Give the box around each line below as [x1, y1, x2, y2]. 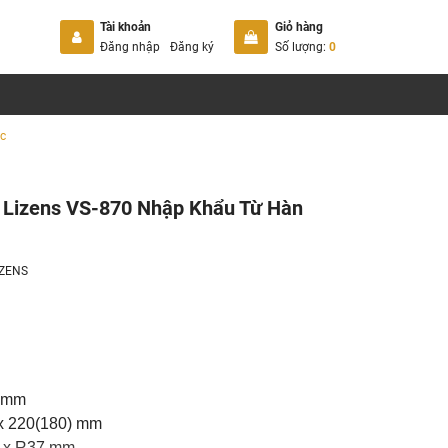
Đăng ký [170, 39, 215, 54]
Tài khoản [100, 19, 152, 34]
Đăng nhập [100, 39, 161, 54]
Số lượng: [274, 39, 329, 54]
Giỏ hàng [274, 19, 323, 34]
